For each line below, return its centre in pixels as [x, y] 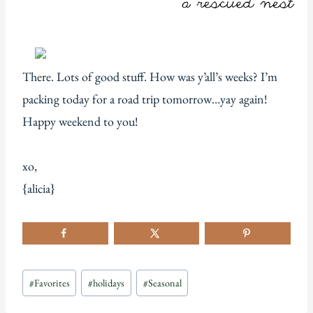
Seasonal [165, 283]
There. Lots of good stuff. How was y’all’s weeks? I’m [150, 77]
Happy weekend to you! [80, 122]
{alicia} [39, 189]
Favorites [52, 283]
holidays [109, 283]
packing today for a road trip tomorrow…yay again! [145, 99]
